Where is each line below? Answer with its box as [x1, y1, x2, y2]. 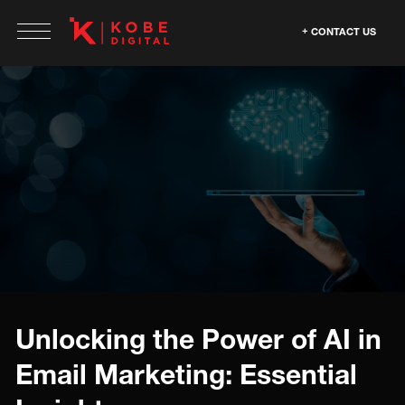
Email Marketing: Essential [15, 358, 357, 391]
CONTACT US [311, 25, 376, 37]
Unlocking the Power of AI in [15, 323, 381, 355]
